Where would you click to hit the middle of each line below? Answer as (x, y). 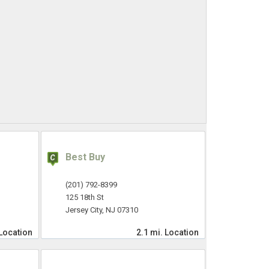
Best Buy (85, 157)
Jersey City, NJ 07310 (101, 210)
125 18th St (84, 198)
